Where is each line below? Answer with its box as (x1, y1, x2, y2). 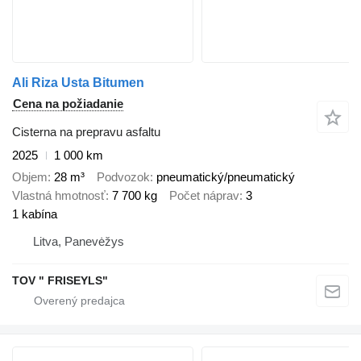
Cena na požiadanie (13, 97, 123, 110)
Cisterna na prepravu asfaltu (12, 125, 160, 139)
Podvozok (97, 169, 150, 184)
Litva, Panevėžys (33, 234, 124, 248)
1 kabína (12, 206, 57, 221)
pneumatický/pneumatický (156, 169, 295, 184)
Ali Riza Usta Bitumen (12, 76, 144, 89)
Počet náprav (169, 188, 239, 202)
